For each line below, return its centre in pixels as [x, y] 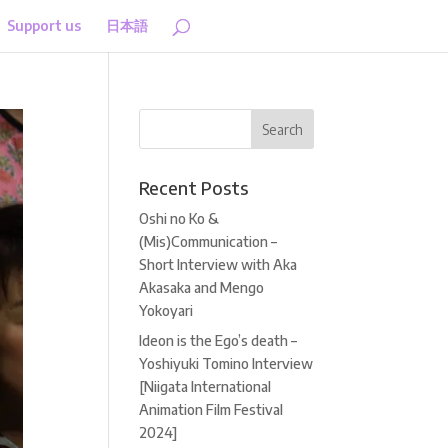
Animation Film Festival [211, 409]
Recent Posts [194, 187]
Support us [43, 25]
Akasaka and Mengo [202, 287]
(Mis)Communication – [208, 241]
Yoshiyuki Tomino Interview [226, 363]
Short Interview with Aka [218, 264]
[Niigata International [205, 386]
